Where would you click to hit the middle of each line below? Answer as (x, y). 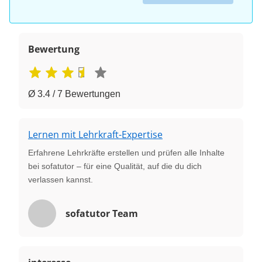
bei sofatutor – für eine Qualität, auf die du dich (115, 166)
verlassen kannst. (61, 179)
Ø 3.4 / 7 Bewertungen (74, 94)
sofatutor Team (102, 213)
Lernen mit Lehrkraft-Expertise (95, 134)
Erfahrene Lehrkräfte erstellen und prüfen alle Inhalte (126, 152)
